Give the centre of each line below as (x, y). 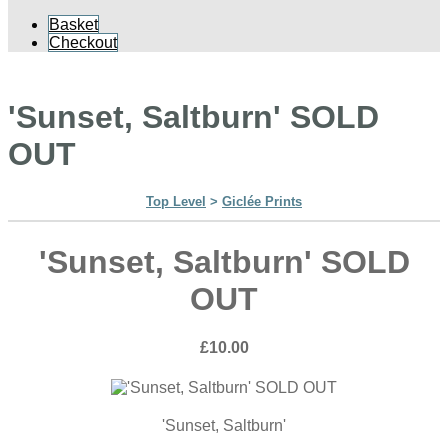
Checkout (83, 42)
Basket (73, 24)
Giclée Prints (262, 202)
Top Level (176, 202)
